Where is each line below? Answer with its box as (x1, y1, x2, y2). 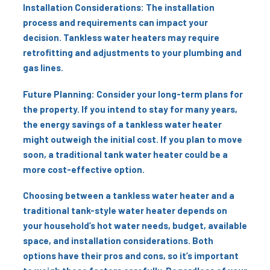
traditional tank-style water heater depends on (23, 205, 227, 216)
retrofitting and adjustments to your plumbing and (23, 46, 242, 58)
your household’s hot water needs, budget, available (23, 220, 247, 231)
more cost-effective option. (23, 163, 145, 175)
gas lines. (23, 61, 63, 73)
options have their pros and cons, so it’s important (23, 250, 239, 262)
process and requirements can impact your (23, 16, 208, 28)
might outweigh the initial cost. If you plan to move (23, 133, 242, 145)
